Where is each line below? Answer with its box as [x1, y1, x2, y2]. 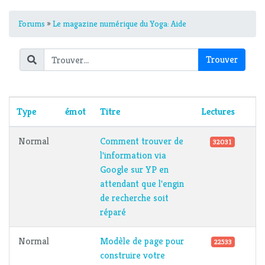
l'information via [100, 149, 166, 162]
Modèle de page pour [100, 235, 184, 248]
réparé [100, 206, 126, 219]
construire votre [100, 249, 165, 262]
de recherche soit [100, 192, 169, 205]
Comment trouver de [100, 135, 183, 148]
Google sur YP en [100, 163, 169, 176]
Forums [18, 18, 45, 30]
